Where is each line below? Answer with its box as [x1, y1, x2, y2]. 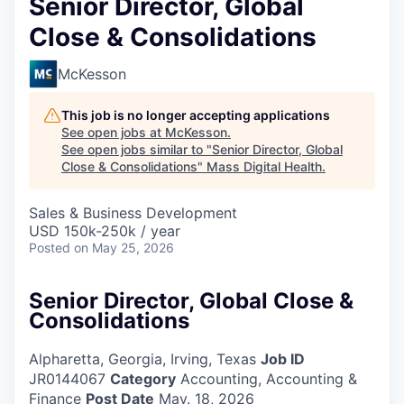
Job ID [261, 349, 305, 368]
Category [110, 369, 176, 388]
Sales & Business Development [29, 203, 237, 222]
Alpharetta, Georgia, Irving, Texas [29, 349, 256, 368]
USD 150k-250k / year [29, 221, 180, 240]
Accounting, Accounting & [176, 369, 357, 388]
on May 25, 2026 [74, 239, 174, 255]
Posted [29, 239, 70, 255]
